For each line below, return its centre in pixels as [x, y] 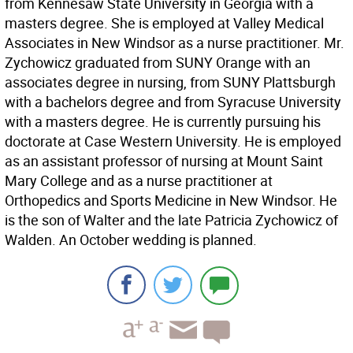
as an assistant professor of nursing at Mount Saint [164, 161]
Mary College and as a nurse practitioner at [139, 180]
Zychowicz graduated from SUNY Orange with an [158, 62]
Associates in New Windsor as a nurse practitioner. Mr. [175, 43]
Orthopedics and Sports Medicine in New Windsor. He [171, 200]
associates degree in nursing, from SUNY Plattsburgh [170, 82]
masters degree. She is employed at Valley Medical [164, 23]
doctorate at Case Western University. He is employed [173, 141]
